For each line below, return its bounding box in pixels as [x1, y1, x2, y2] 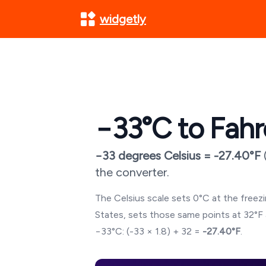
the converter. [95, 165, 169, 179]
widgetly [100, 12, 146, 26]
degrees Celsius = [115, 148, 214, 163]
